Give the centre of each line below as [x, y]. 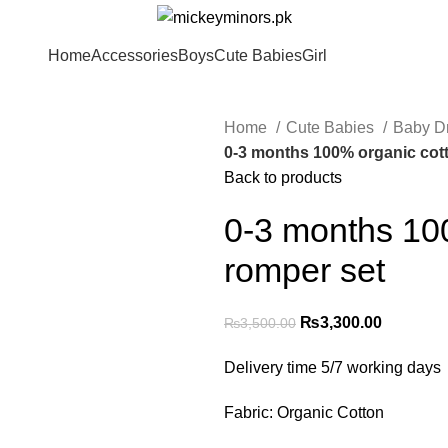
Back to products [283, 177]
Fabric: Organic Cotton [304, 412]
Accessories [134, 55]
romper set [304, 270]
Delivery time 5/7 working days [332, 367]
